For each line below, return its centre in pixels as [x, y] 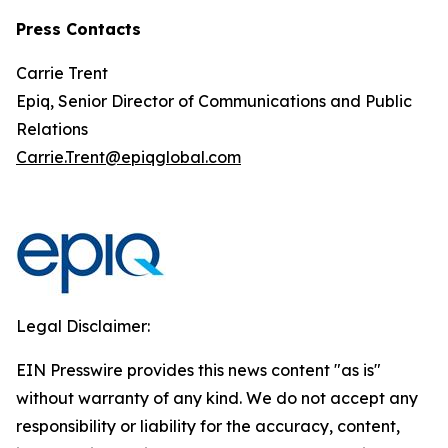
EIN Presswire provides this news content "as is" [198, 370]
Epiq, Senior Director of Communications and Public [214, 101]
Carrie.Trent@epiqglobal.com [128, 157]
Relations [52, 129]
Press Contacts [78, 29]
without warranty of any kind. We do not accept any [217, 398]
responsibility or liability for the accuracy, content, [208, 426]
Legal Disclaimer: [83, 326]
